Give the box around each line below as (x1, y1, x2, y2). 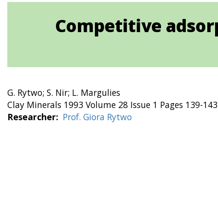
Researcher (7, 111, 56, 123)
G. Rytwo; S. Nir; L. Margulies (7, 87, 120, 98)
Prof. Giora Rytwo (62, 111, 132, 123)
